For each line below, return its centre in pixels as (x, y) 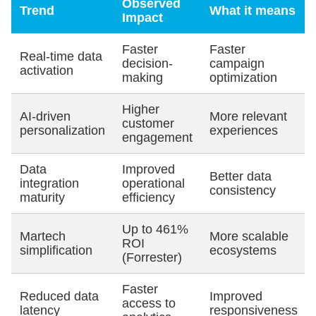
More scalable (249, 236)
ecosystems (243, 250)
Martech (43, 236)
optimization (243, 77)
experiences (244, 130)
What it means (253, 10)
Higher (141, 109)
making (142, 77)
